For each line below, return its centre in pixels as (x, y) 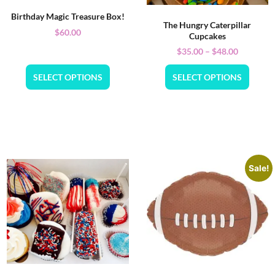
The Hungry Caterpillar (207, 25)
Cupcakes (207, 36)
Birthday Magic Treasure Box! (68, 17)
